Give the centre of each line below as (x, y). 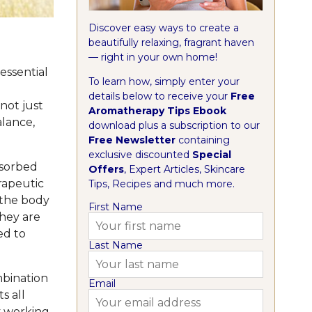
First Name (115, 206)
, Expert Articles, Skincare (184, 169)
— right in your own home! (153, 57)
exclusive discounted (140, 154)
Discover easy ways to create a (163, 28)
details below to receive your (159, 96)
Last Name (115, 245)
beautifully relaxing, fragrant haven (171, 42)
